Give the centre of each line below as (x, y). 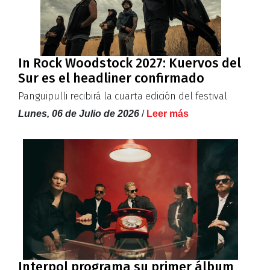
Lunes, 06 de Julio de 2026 (79, 114)
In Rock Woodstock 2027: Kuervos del (130, 64)
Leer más (168, 114)
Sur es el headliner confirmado (111, 79)
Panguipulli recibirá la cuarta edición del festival (123, 96)
